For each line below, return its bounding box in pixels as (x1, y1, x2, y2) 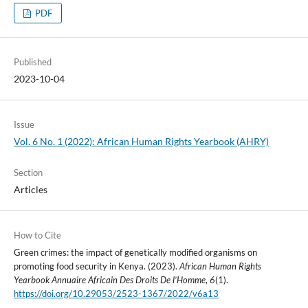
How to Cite (13, 230, 61, 241)
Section (13, 167, 43, 179)
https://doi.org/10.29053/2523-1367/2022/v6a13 (13, 288, 219, 300)
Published (13, 56, 52, 68)
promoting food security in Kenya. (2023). (13, 261, 179, 272)
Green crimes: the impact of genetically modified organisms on (13, 247, 257, 258)
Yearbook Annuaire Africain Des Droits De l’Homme (13, 274, 206, 286)
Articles (13, 184, 47, 196)
